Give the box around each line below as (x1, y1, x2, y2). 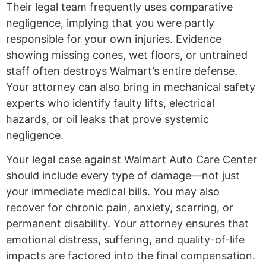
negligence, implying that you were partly (6, 16, 214, 29)
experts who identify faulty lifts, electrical (6, 96, 214, 109)
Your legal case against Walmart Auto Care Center (6, 153, 257, 166)
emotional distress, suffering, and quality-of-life (6, 233, 245, 246)
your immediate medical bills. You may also (6, 185, 220, 198)
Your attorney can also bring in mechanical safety (6, 80, 255, 93)
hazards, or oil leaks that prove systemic (6, 112, 209, 125)
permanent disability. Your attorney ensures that (6, 217, 249, 230)
